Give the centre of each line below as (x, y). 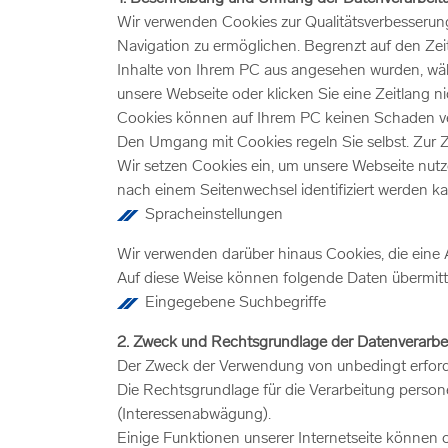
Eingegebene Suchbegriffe (235, 303)
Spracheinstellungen (214, 215)
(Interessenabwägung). (194, 415)
